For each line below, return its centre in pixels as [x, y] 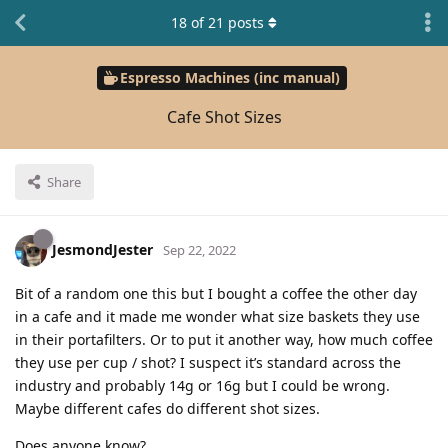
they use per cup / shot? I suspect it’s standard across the [208, 362]
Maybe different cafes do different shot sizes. [167, 408]
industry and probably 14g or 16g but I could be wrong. [202, 385]
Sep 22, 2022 [199, 249]
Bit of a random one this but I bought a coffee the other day [216, 293]
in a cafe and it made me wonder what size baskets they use [217, 316]
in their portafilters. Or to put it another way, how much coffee [224, 339]
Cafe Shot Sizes [224, 116]
